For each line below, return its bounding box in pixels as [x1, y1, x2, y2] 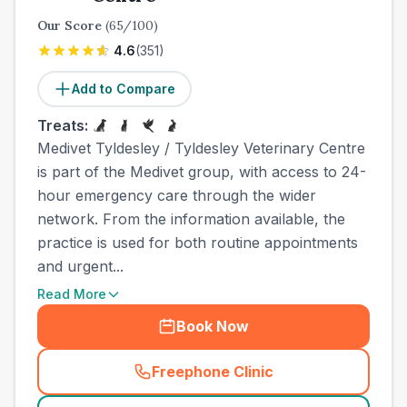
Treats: [37, 116, 88, 134]
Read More [37, 286, 106, 302]
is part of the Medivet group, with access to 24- [37, 163, 366, 181]
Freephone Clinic [152, 362, 273, 381]
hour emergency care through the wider [37, 186, 316, 204]
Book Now [176, 317, 249, 335]
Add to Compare [72, 81, 175, 96]
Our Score [37, 17, 105, 34]
